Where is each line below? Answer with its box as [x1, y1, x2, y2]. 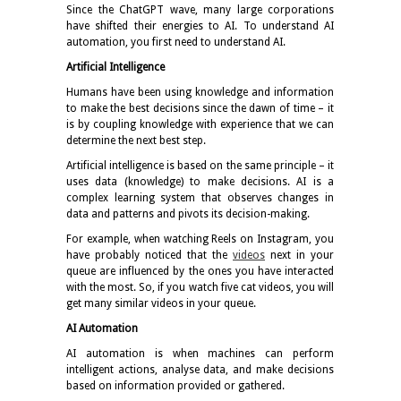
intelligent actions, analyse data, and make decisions [66, 363, 334, 376]
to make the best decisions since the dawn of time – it [66, 101, 334, 115]
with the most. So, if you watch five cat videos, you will [66, 280, 334, 294]
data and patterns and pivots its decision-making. [66, 207, 310, 220]
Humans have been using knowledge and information [66, 85, 334, 98]
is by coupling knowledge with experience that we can [66, 117, 334, 131]
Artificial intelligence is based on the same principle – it [66, 158, 334, 172]
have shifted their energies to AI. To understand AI [66, 19, 334, 32]
